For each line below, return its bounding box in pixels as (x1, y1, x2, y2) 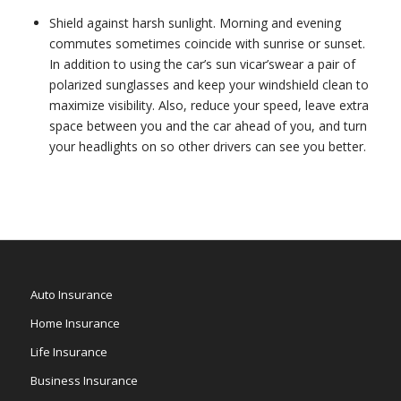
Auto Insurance (30, 286, 113, 303)
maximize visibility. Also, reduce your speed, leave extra (48, 97, 369, 114)
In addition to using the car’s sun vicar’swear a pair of (48, 55, 355, 73)
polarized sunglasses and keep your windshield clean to (48, 76, 369, 93)
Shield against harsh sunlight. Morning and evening (48, 14, 341, 31)
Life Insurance (30, 344, 107, 360)
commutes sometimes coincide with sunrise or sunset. (48, 35, 365, 52)
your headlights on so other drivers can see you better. (48, 138, 366, 155)
